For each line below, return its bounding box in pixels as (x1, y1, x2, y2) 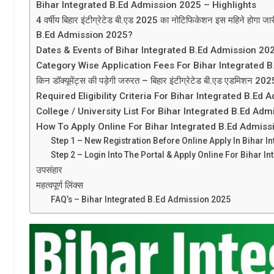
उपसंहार (36, 164, 62, 176)
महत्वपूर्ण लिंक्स (36, 179, 83, 191)
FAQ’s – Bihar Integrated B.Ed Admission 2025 (51, 194, 231, 204)
